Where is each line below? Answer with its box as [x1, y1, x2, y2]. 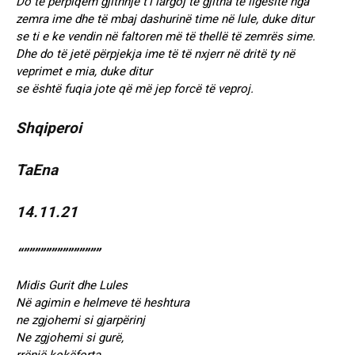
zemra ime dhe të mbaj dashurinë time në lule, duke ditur [16, 12, 314, 27]
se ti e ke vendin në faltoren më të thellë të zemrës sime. [16, 29, 315, 44]
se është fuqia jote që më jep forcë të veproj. [16, 82, 254, 97]
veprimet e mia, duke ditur [16, 64, 152, 79]
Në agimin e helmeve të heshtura [16, 296, 189, 311]
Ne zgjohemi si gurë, [16, 330, 124, 345]
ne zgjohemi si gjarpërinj [16, 313, 145, 328]
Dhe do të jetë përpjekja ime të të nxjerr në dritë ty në [16, 47, 295, 62]
